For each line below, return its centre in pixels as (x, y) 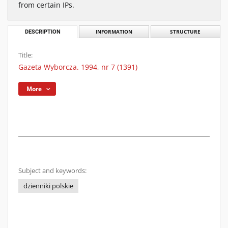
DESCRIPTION (42, 32)
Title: (25, 55)
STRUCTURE (186, 32)
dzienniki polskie (48, 186)
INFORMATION (114, 32)
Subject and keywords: (52, 171)
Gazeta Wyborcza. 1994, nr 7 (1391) (78, 67)
